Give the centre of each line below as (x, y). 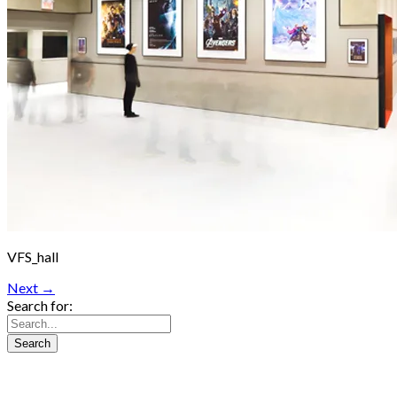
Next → (31, 288)
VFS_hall (33, 257)
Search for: (40, 306)
